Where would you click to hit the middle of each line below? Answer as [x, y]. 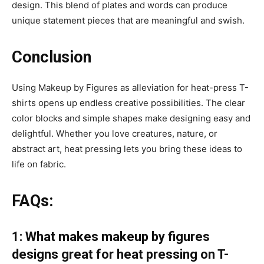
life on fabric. [39, 164]
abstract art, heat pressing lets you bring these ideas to [127, 148]
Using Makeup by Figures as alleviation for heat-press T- [130, 87]
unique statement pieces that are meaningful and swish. [129, 20]
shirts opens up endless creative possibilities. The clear [128, 103]
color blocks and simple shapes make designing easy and [131, 118]
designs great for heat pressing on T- [120, 254]
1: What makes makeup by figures [111, 236]
